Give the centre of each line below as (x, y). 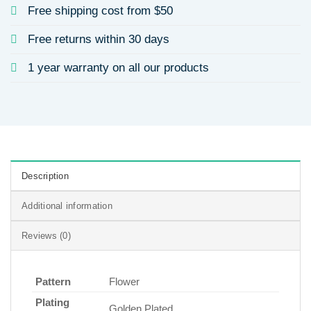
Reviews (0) (46, 235)
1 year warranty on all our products (118, 67)
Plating (52, 302)
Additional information (67, 205)
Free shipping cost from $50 (100, 10)
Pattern (53, 281)
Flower (124, 281)
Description (45, 176)
